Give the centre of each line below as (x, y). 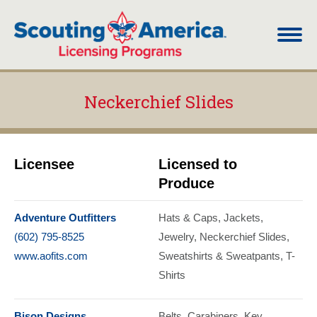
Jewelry (176, 236)
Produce (186, 183)
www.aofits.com (51, 255)
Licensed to (198, 164)
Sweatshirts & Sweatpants (219, 255)
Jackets (242, 217)
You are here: (189, 123)
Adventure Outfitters (65, 217)
